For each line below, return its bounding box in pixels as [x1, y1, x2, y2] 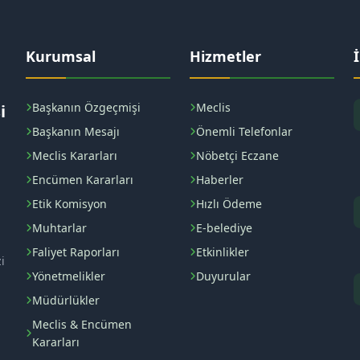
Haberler [195, 172, 243, 187]
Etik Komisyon [31, 196, 107, 211]
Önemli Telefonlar [195, 124, 292, 139]
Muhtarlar [31, 220, 87, 235]
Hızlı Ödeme [195, 196, 262, 211]
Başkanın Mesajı [31, 124, 120, 139]
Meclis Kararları [31, 148, 117, 163]
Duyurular [195, 268, 251, 284]
